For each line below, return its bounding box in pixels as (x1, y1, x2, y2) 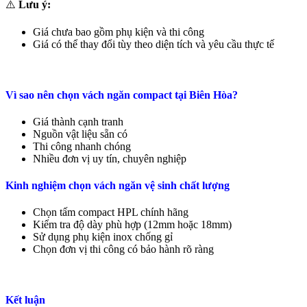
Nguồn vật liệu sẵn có (33, 127, 127, 140)
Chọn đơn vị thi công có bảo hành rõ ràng (33, 243, 214, 256)
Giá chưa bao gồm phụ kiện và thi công (33, 26, 204, 38)
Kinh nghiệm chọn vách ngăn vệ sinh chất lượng (5, 180, 230, 192)
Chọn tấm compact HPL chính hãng (33, 206, 188, 219)
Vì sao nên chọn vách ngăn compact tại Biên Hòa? (5, 88, 238, 101)
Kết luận (5, 293, 45, 306)
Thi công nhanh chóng (33, 140, 131, 152)
